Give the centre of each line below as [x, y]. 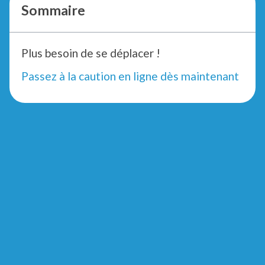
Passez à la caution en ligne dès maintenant [130, 76]
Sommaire [53, 10]
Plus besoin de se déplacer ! [91, 53]
